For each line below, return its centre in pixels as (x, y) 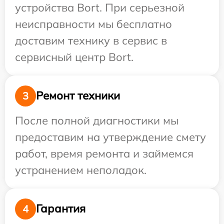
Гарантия (61, 209)
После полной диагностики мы (97, 120)
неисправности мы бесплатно (93, 24)
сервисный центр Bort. (74, 57)
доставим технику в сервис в (91, 40)
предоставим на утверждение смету (110, 137)
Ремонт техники (78, 96)
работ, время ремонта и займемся (104, 153)
